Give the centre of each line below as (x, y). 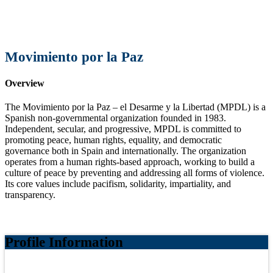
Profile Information (64, 243)
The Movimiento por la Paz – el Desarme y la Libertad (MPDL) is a (135, 107)
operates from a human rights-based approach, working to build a (130, 162)
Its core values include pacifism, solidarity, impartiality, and (118, 184)
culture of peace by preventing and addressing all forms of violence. (135, 173)
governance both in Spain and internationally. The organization (126, 151)
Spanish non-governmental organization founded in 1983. (115, 118)
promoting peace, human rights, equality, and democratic (113, 140)
